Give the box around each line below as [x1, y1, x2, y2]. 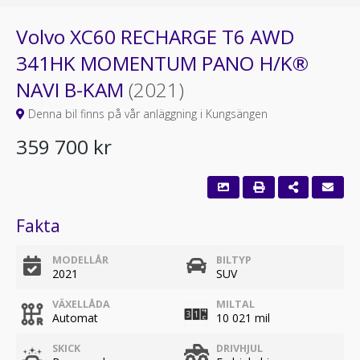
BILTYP [216, 253, 252, 267]
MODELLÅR [52, 253, 108, 267]
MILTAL [216, 297, 255, 311]
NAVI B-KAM [16, 76, 129, 103]
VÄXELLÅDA [52, 297, 110, 311]
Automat [52, 310, 98, 325]
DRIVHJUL [216, 342, 263, 355]
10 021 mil [216, 310, 270, 325]
